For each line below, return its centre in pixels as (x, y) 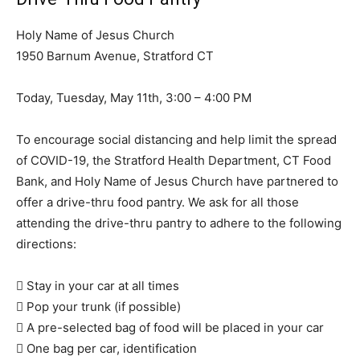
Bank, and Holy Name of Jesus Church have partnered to (177, 182)
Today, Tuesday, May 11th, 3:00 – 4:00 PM (134, 98)
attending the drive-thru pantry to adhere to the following (179, 223)
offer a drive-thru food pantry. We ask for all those (157, 202)
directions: (46, 244)
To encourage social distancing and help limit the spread (176, 140)
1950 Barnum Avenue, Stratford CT (115, 56)
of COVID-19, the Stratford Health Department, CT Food (174, 161)
